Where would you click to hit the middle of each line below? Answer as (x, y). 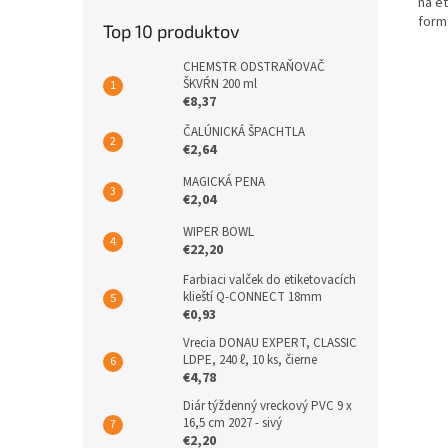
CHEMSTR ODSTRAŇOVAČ (254, 67)
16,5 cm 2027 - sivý (232, 423)
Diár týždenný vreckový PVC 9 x (267, 406)
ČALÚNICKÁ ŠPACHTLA (244, 132)
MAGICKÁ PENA (224, 182)
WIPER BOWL (218, 232)
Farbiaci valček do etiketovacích (269, 280)
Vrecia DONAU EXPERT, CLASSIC (270, 343)
